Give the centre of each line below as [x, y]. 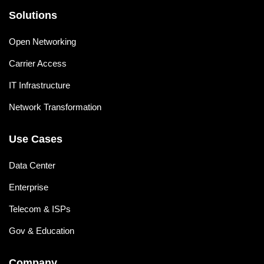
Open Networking [42, 42]
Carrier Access [38, 64]
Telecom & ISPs [40, 209]
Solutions [33, 16]
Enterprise [29, 187]
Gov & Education [42, 231]
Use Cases [36, 139]
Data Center [32, 166]
